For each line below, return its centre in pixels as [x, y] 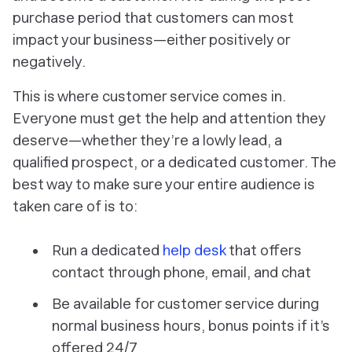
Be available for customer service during [185, 304]
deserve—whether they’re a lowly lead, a [147, 141]
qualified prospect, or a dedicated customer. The [174, 163]
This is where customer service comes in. [149, 97]
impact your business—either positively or [151, 40]
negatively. [49, 62]
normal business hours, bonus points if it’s [191, 326]
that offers [264, 251]
